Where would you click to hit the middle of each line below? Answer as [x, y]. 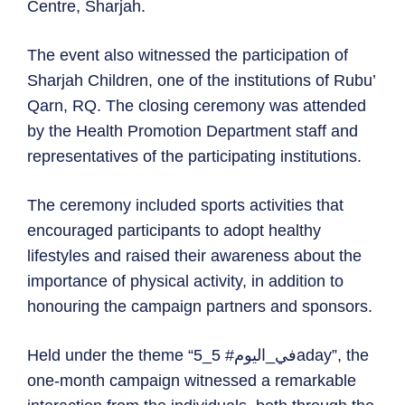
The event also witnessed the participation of [188, 56]
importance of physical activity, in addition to [185, 282]
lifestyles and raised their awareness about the [194, 256]
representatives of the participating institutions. [194, 157]
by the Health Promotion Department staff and [193, 132]
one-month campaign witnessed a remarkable [192, 381]
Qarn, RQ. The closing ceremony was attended [197, 106]
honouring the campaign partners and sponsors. [200, 307]
